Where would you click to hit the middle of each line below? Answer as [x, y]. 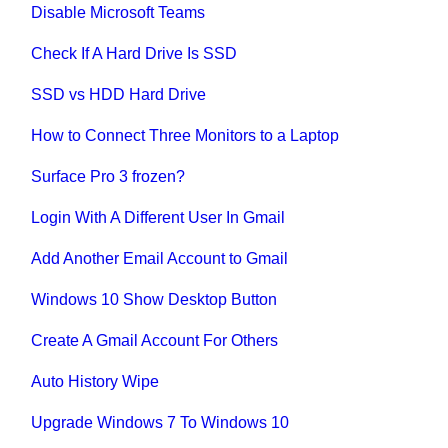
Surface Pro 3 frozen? [108, 176]
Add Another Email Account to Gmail [160, 258]
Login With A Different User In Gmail [158, 217]
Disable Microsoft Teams [118, 12]
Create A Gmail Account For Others [155, 340]
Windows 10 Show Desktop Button [154, 299]
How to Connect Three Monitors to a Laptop [185, 135]
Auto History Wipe [95, 381]
